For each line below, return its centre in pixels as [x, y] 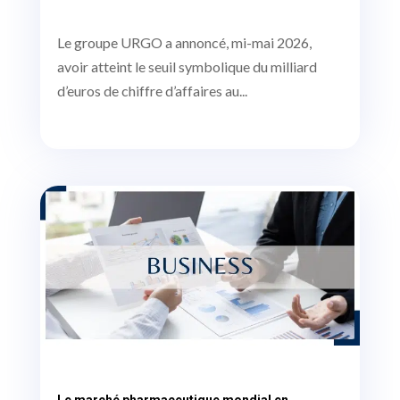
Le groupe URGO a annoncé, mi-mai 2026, [184, 42]
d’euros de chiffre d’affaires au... [152, 90]
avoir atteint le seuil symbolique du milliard [187, 66]
